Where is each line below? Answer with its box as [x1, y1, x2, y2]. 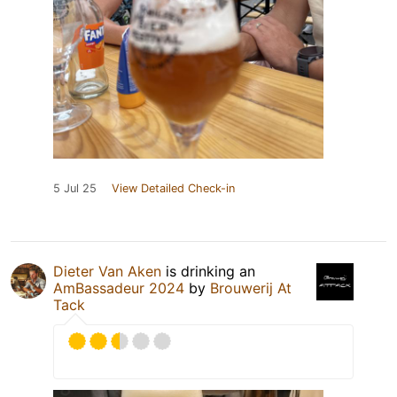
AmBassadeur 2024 [53, 279, 184, 298]
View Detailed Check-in [112, 182, 235, 196]
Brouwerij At [210, 279, 292, 298]
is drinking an [161, 262, 255, 281]
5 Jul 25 [53, 182, 97, 196]
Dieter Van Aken [53, 262, 161, 281]
